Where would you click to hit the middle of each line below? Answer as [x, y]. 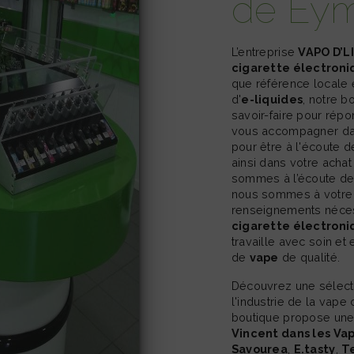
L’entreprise [268, 52]
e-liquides [272, 100]
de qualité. [309, 258]
